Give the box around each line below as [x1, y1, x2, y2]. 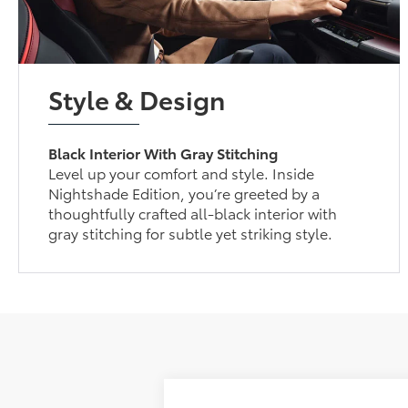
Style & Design [48, 79, 226, 117]
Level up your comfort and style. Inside [48, 161, 315, 183]
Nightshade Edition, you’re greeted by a [48, 181, 321, 203]
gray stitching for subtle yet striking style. [48, 221, 333, 243]
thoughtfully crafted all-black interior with [48, 201, 338, 223]
